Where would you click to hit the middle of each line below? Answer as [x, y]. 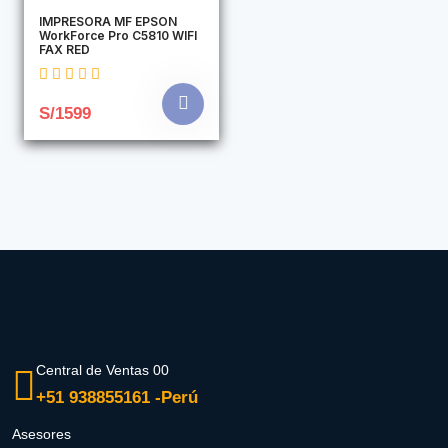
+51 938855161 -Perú [117, 398]
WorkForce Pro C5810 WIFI [118, 35]
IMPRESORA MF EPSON [108, 21]
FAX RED [64, 49]
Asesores [41, 433]
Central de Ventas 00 [102, 370]
